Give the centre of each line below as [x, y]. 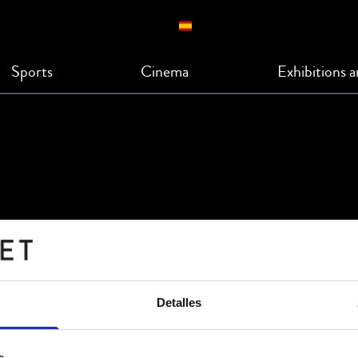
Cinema [165, 72]
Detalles [179, 303]
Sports [32, 72]
